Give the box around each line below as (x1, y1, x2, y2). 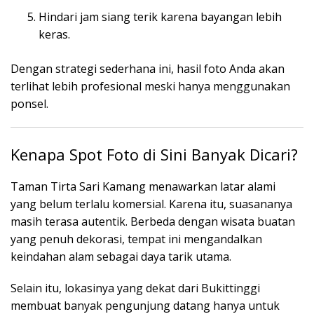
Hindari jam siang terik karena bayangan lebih (39, 8, 282, 25)
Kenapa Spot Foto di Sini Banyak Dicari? (11, 143, 298, 165)
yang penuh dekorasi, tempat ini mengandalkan (11, 231, 262, 247)
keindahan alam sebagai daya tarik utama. (11, 248, 231, 264)
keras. (39, 26, 70, 42)
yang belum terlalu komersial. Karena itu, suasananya (11, 196, 292, 212)
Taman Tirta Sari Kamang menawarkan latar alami (11, 178, 275, 194)
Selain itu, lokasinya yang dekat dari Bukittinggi (11, 280, 260, 296)
